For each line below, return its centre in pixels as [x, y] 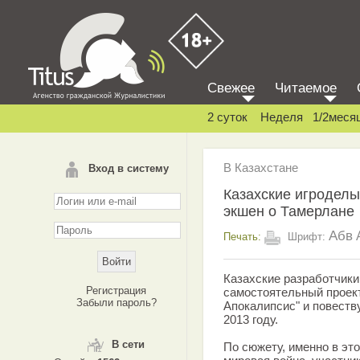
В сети [128, 344]
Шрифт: [307, 236]
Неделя [282, 117]
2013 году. [251, 319]
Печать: [242, 236]
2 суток [227, 117]
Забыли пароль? [116, 303]
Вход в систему [128, 168]
